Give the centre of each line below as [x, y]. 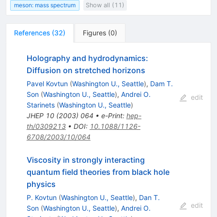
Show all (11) [105, 5]
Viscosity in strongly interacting [85, 160]
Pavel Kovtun [47, 84]
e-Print [112, 116]
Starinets [40, 105]
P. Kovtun [41, 198]
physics [41, 184]
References [32, 33]
